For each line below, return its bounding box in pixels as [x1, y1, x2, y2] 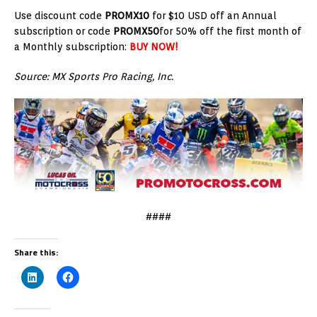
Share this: [14, 246, 58, 260]
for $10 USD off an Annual [149, 10, 277, 22]
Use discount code [14, 10, 105, 22]
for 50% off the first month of [159, 25, 301, 38]
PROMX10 [105, 10, 149, 22]
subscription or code [14, 25, 113, 38]
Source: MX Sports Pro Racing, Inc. [14, 71, 173, 83]
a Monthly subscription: [14, 41, 129, 53]
